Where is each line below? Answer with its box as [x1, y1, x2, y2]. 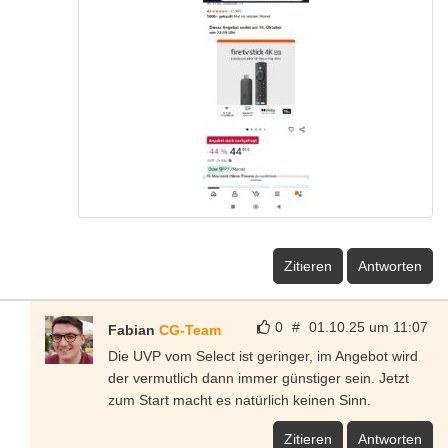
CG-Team [159, 321, 221, 338]
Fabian [108, 321, 159, 338]
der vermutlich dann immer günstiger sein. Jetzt [108, 369, 409, 386]
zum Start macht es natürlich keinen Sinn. [108, 391, 371, 408]
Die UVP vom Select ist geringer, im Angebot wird [108, 347, 418, 364]
